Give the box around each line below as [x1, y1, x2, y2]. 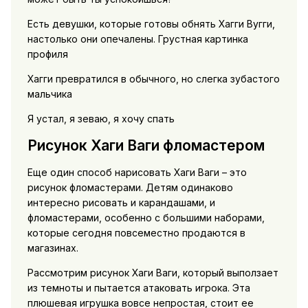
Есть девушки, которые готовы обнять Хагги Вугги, [27, 17, 275, 30]
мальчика [27, 87, 72, 100]
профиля [27, 47, 68, 60]
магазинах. [27, 242, 78, 254]
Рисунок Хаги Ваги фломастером [27, 137, 265, 155]
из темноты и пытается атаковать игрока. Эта [27, 282, 250, 294]
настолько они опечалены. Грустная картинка [27, 32, 248, 45]
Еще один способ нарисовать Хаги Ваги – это [27, 166, 247, 179]
